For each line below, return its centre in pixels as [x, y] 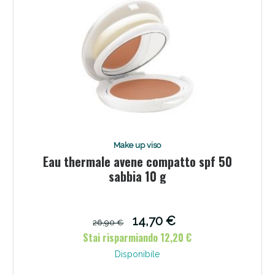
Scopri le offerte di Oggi [137, 94]
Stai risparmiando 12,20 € [137, 237]
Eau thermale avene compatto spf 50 [137, 161]
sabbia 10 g [137, 176]
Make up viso [137, 145]
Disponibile [137, 254]
